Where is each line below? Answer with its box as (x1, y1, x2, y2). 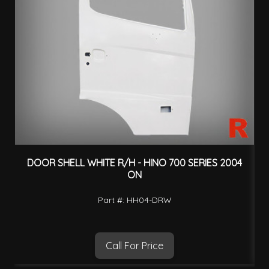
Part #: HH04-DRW (97, 194, 172, 205)
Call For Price (106, 239, 163, 252)
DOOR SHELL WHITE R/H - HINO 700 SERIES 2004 (27, 157, 242, 169)
